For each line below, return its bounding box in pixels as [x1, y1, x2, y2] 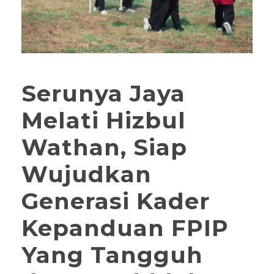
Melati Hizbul [21, 106, 186, 135]
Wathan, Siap [21, 133, 187, 161]
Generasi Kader [21, 187, 210, 215]
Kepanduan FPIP [21, 214, 229, 242]
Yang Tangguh [21, 241, 203, 269]
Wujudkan [21, 160, 152, 188]
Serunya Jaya [21, 80, 185, 108]
